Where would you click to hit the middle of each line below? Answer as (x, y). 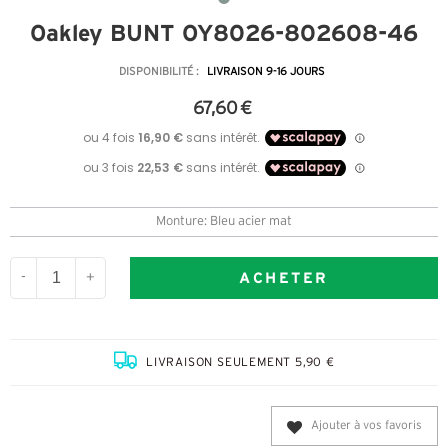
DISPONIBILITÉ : (160, 72)
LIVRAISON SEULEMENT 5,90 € (240, 363)
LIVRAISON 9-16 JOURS (265, 72)
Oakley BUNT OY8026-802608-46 (224, 33)
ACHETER (284, 277)
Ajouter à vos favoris (366, 426)
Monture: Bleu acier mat (224, 222)
